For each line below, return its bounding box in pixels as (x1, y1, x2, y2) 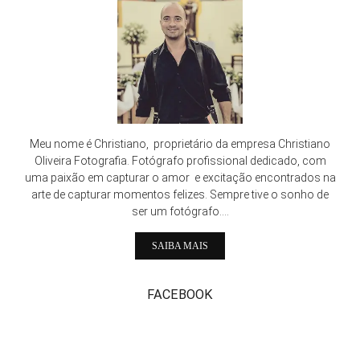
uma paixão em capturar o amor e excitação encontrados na (24, 171, 336, 185)
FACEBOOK (147, 287, 213, 303)
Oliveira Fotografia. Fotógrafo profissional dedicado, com (34, 154, 326, 168)
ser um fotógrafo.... (131, 205, 229, 219)
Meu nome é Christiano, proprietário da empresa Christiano (30, 137, 330, 151)
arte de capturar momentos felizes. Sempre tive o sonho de (31, 188, 329, 202)
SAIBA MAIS (152, 240, 208, 252)
